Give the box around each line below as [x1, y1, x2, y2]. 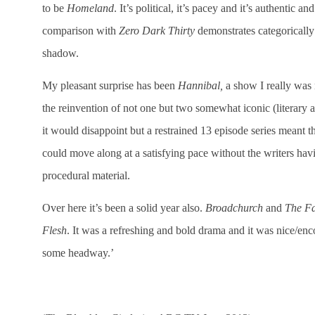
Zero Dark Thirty [119, 24, 198, 37]
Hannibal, [178, 79, 226, 92]
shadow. [42, 46, 79, 59]
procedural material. [42, 169, 130, 182]
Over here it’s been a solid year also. [42, 202, 205, 214]
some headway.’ [42, 247, 114, 259]
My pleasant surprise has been [42, 79, 178, 92]
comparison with [42, 24, 119, 37]
